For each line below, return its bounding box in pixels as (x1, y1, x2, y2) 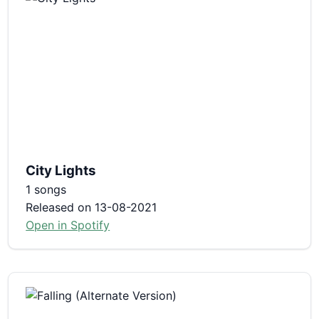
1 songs (26, 182, 67, 197)
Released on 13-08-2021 (26, 199, 157, 214)
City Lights (26, 162, 97, 179)
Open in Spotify (26, 217, 110, 232)
